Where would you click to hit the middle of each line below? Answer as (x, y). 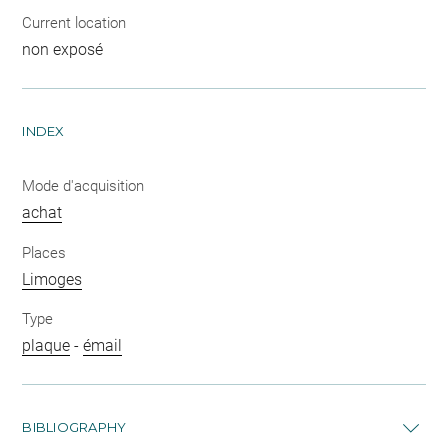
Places (44, 252)
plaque (46, 346)
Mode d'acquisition (83, 186)
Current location (74, 23)
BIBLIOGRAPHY (74, 427)
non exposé (63, 50)
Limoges (52, 279)
